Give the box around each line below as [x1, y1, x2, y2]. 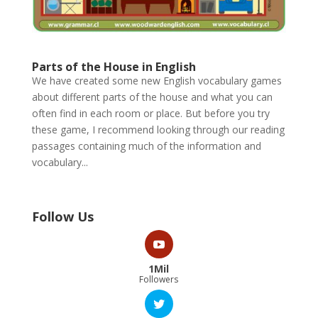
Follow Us [31, 208, 94, 226]
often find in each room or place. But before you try [31, 106, 270, 121]
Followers [139, 273, 179, 286]
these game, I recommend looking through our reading [31, 123, 285, 137]
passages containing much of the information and [31, 139, 261, 153]
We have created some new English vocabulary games [31, 74, 282, 88]
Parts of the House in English [31, 59, 196, 75]
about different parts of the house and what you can [31, 90, 273, 104]
